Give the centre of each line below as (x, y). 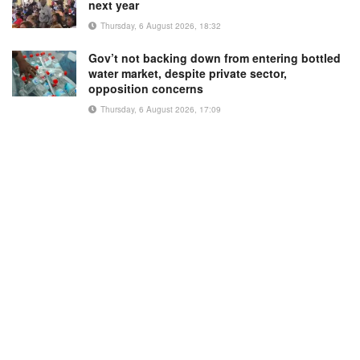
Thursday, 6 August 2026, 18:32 (160, 25)
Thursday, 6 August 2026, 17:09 (160, 109)
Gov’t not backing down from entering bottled (215, 57)
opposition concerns (146, 88)
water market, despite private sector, (188, 73)
